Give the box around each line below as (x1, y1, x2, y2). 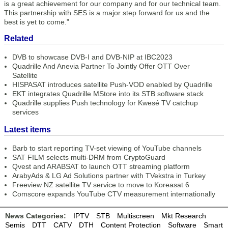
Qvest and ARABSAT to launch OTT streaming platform (12, 162, 190, 170)
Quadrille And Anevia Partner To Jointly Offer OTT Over (12, 62, 190, 70)
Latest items (4, 125, 51, 134)
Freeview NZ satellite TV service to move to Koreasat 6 (12, 181, 189, 189)
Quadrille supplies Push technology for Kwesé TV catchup (12, 99, 198, 107)
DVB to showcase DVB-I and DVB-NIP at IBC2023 (12, 53, 173, 61)
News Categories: (5, 212, 66, 220)
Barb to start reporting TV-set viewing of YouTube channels (12, 144, 202, 152)
